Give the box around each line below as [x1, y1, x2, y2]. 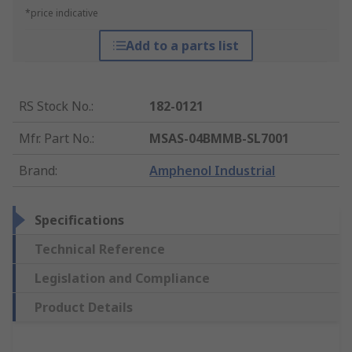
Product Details [35, 299, 133, 317]
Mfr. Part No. [19, 130, 92, 148]
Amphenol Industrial [149, 162, 276, 180]
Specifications [35, 211, 124, 229]
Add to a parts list [125, 37, 239, 55]
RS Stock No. [19, 97, 91, 115]
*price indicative [25, 6, 98, 20]
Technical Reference [35, 240, 165, 258]
